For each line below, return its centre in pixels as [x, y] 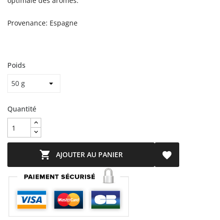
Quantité [22, 109]
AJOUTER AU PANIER [89, 155]
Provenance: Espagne [42, 23]
